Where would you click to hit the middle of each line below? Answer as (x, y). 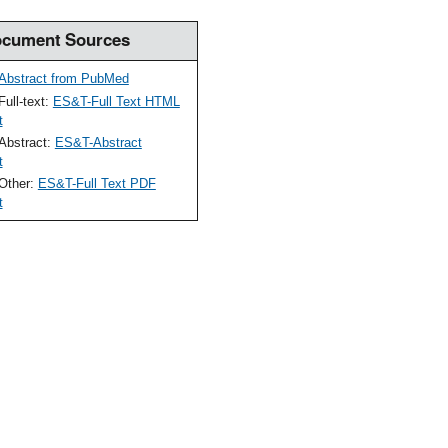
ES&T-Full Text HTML (116, 101)
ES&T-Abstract (98, 143)
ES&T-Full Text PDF (96, 184)
